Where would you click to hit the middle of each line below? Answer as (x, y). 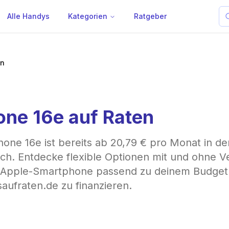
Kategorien (88, 16)
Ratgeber (150, 16)
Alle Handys (28, 16)
